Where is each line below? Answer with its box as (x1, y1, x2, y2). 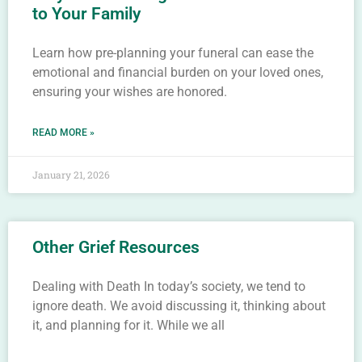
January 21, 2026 (32, 168, 110, 181)
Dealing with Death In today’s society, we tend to (32, 279, 305, 294)
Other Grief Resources (32, 238, 200, 257)
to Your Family (32, 4, 141, 23)
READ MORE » (32, 127, 95, 138)
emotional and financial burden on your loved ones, (32, 65, 323, 80)
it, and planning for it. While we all (32, 318, 225, 333)
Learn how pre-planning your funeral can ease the (32, 45, 314, 61)
